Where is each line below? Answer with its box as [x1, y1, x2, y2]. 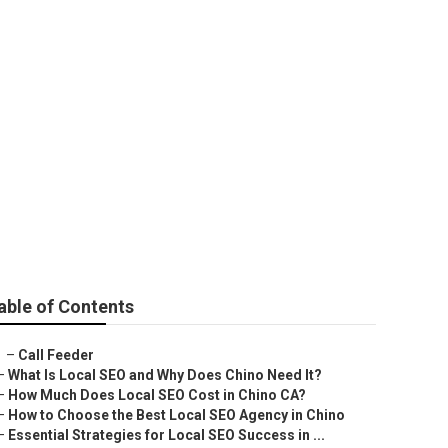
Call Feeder [18, 347, 94, 363]
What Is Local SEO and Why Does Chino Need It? [8, 367, 322, 383]
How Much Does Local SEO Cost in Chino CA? [8, 387, 306, 403]
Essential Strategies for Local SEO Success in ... [8, 427, 325, 443]
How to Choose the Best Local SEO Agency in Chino [8, 407, 345, 423]
